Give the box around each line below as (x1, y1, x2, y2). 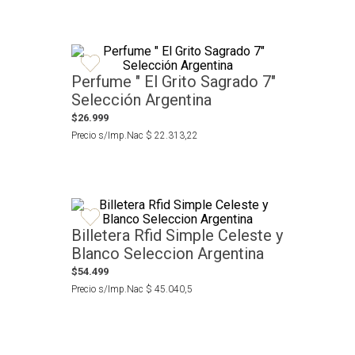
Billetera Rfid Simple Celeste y (71, 225, 283, 245)
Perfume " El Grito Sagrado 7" (71, 71, 276, 91)
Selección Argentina (71, 90, 212, 109)
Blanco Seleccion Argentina (71, 243, 264, 263)
